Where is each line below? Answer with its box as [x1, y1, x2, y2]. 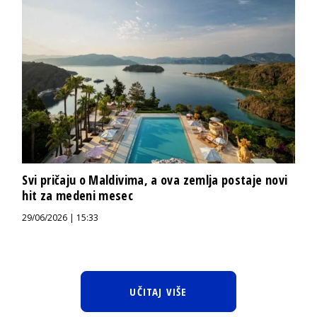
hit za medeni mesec [22, 186, 134, 204]
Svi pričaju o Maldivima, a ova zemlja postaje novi [22, 171, 288, 188]
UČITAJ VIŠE [129, 284, 188, 299]
